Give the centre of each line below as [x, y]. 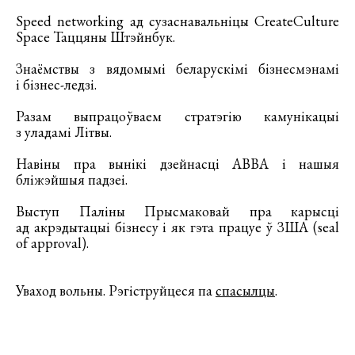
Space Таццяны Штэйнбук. [97, 36]
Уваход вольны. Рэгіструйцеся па [116, 290]
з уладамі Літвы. [65, 132]
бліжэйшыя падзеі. [73, 179]
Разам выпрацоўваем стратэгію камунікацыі [177, 116]
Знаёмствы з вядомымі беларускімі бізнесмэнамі [177, 68]
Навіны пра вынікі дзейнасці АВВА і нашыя [177, 163]
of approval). [54, 242]
